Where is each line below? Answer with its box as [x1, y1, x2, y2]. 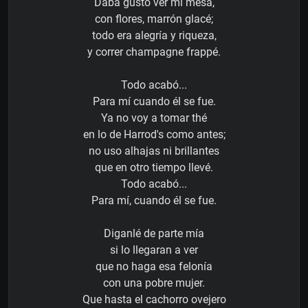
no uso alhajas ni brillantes [89, 144, 219, 157]
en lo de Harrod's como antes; [82, 127, 225, 141]
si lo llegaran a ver [110, 243, 198, 256]
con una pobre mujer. [103, 276, 205, 289]
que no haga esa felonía [96, 259, 212, 273]
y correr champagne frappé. [87, 45, 221, 58]
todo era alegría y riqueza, [91, 28, 217, 42]
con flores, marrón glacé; [95, 12, 213, 25]
